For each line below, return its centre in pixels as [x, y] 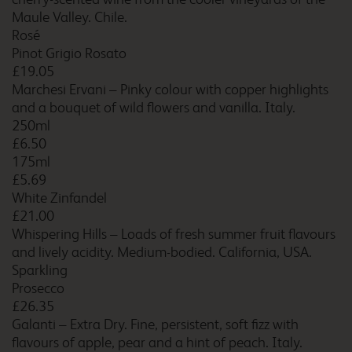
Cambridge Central [195, 116]
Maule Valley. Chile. [70, 17]
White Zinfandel [59, 198]
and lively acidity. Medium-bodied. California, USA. [162, 252]
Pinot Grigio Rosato [69, 53]
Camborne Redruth [196, 32]
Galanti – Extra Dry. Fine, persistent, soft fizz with [155, 324]
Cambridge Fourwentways [216, 200]
